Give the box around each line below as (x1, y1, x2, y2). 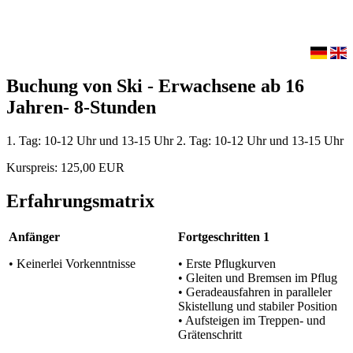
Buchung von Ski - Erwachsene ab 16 (6, 75, 304, 96)
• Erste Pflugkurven (178, 256, 276, 270)
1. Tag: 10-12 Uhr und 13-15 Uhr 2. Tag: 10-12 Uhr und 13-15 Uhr (6, 133, 344, 147)
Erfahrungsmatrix (6, 190, 154, 211)
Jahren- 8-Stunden (6, 96, 156, 117)
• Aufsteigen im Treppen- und (178, 313, 325, 327)
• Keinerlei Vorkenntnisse (9, 256, 136, 270)
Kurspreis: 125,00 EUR (6, 160, 124, 174)
